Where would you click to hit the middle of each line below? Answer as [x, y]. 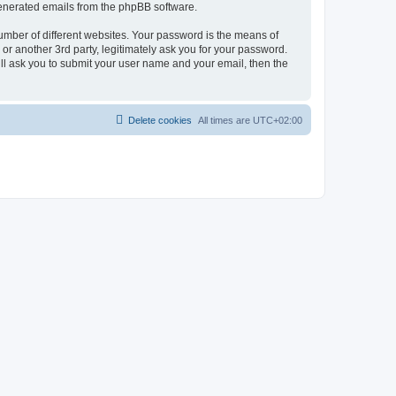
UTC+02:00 [278, 120]
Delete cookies [160, 120]
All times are [225, 120]
